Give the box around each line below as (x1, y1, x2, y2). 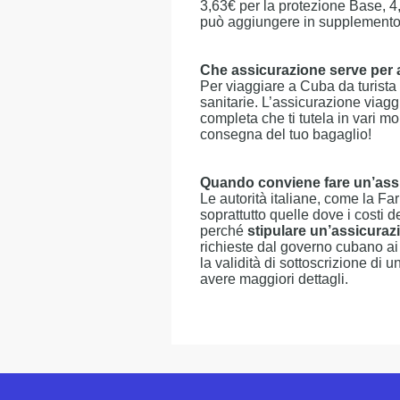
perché (200, 223, 247, 238)
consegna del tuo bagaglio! (200, 127, 371, 142)
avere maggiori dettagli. (200, 271, 348, 287)
